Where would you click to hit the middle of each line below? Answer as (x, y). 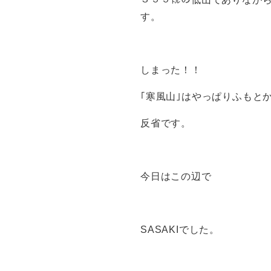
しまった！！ (171, 70)
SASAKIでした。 (180, 230)
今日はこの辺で (176, 176)
